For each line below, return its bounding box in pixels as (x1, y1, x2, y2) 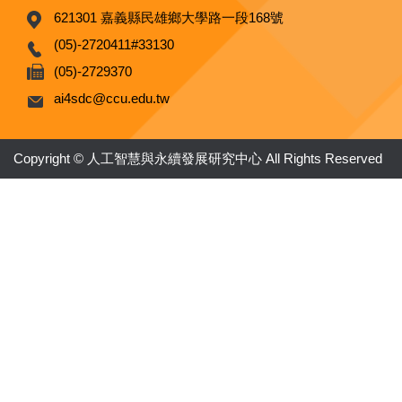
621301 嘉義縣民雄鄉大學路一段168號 (54, 9, 284, 25)
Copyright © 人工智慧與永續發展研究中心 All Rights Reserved (13, 150, 382, 166)
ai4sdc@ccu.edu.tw (54, 90, 170, 106)
